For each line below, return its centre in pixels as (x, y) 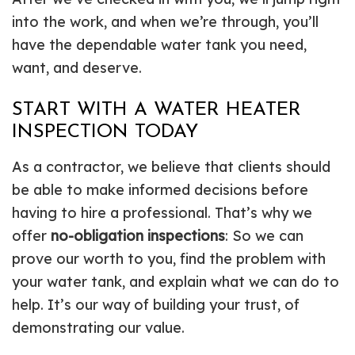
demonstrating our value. (98, 327)
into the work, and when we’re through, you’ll (165, 21)
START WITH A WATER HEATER (157, 110)
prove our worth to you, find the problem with (169, 258)
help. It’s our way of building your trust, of (156, 304)
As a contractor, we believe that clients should (171, 166)
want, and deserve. (77, 67)
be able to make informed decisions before (160, 189)
